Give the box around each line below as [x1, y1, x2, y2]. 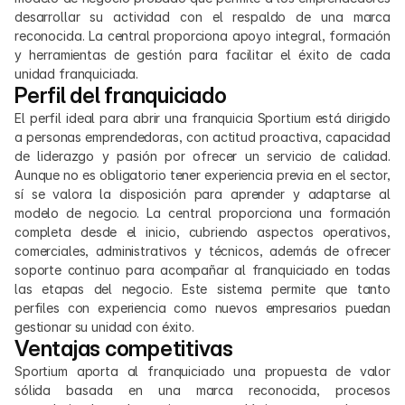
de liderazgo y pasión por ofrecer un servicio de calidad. [14, 148, 391, 164]
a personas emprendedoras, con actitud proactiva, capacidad [14, 129, 391, 145]
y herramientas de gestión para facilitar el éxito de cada [14, 47, 391, 62]
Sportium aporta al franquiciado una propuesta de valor [14, 363, 391, 379]
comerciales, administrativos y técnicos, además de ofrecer [14, 243, 391, 259]
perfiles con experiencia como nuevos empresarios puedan [14, 300, 391, 316]
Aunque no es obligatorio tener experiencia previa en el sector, [14, 167, 391, 183]
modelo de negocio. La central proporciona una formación [14, 205, 391, 221]
